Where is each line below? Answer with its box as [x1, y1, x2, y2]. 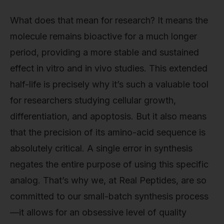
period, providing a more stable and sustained [10, 47, 199, 58]
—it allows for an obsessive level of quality [10, 207, 186, 218]
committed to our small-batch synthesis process [10, 191, 208, 202]
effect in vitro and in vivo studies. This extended [10, 63, 207, 74]
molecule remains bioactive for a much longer [10, 31, 197, 42]
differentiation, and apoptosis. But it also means [10, 111, 206, 122]
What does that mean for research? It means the [10, 15, 208, 26]
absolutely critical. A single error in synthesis [10, 143, 192, 154]
